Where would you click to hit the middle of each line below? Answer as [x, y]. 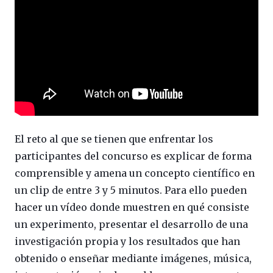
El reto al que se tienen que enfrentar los [114, 139]
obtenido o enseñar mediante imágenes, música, [133, 258]
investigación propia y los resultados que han [127, 241]
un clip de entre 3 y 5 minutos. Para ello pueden [131, 190]
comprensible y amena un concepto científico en [135, 173]
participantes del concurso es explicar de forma [133, 156]
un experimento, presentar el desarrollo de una [131, 224]
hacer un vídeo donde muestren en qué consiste [132, 207]
